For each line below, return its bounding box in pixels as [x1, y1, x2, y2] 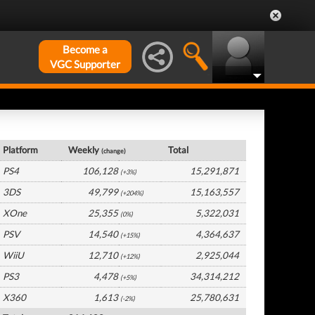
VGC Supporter [50, 58, 120, 70]
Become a [63, 43, 108, 56]
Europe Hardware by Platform [3, 123, 148, 136]
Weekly [68, 144, 102, 155]
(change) [101, 147, 127, 155]
